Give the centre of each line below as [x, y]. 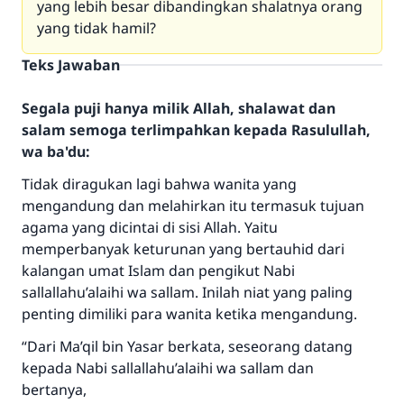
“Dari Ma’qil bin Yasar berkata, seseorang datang [187, 346]
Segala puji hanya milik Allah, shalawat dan [179, 108]
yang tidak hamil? [96, 28]
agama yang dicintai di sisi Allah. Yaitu [150, 227]
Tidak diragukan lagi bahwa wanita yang [159, 184]
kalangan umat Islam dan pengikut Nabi [158, 271]
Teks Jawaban [71, 65]
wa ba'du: [55, 151]
